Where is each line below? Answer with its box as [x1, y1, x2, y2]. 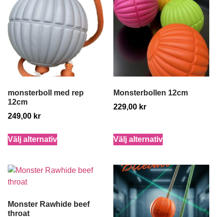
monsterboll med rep [8, 88, 84, 97]
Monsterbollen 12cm [113, 88, 188, 97]
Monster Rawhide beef [8, 200, 90, 208]
